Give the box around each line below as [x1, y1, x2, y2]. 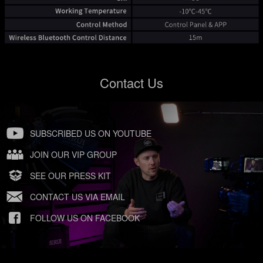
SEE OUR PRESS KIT [30, 169, 111, 181]
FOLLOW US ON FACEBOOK [30, 211, 140, 224]
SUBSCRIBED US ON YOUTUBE [30, 127, 151, 139]
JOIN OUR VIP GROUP [30, 148, 117, 160]
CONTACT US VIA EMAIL [30, 190, 125, 203]
